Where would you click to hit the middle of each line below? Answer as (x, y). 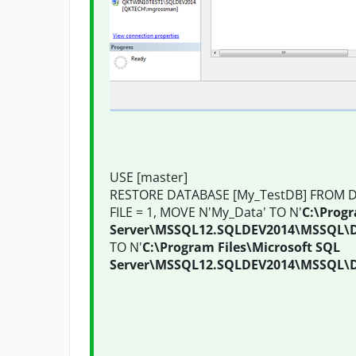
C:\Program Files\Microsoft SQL (241, 247)
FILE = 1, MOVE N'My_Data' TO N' (206, 212)
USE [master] (149, 177)
